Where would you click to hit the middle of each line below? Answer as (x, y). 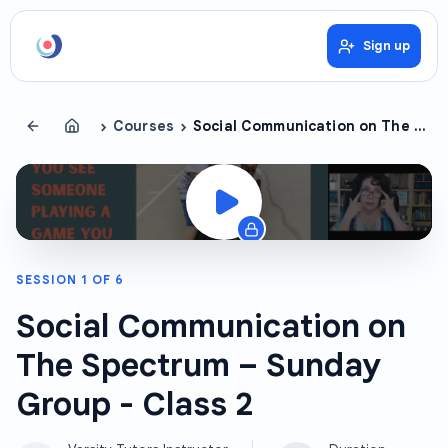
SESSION (48, 279)
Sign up (386, 46)
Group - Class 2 (135, 404)
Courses (143, 125)
